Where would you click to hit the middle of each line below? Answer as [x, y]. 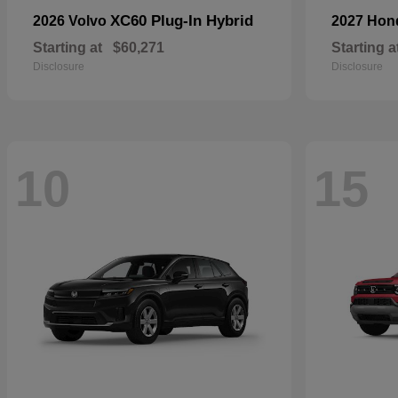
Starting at [68, 48]
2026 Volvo [72, 21]
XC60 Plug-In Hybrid [182, 21]
